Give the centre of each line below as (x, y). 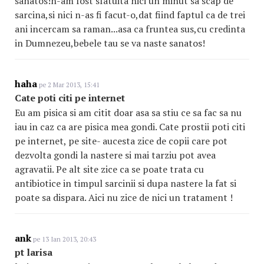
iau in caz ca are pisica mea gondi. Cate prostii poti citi (130, 127)
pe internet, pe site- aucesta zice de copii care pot (121, 141)
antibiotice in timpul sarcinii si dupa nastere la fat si (126, 183)
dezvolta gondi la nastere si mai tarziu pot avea (115, 155)
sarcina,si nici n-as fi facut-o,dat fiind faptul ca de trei (130, 15)
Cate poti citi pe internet (70, 98)
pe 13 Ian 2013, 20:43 (64, 239)
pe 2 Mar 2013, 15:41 (68, 85)
